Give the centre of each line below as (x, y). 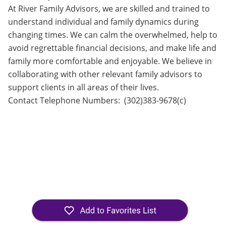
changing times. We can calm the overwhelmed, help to (113, 35)
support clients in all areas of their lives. (83, 87)
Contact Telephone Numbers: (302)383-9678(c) (98, 100)
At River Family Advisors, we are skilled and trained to (109, 9)
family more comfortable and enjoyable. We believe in (110, 61)
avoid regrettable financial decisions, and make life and (112, 48)
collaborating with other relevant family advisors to (105, 74)
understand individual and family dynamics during (103, 22)
